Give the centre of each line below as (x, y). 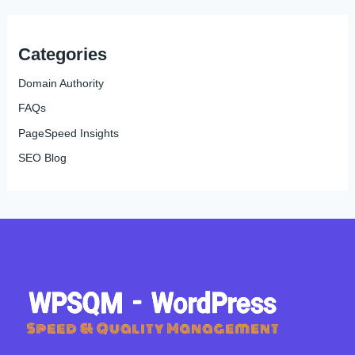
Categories (62, 54)
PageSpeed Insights (68, 133)
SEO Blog (42, 158)
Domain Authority (61, 83)
